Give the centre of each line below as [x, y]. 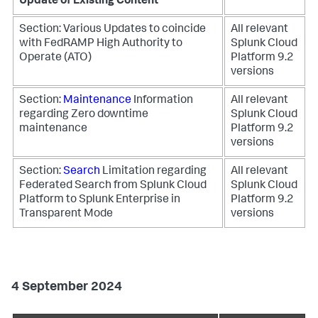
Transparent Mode [66, 214]
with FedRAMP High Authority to [101, 44]
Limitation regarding [154, 172]
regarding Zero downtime [84, 115]
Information [163, 101]
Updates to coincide [155, 30]
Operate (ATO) [55, 58]
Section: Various [61, 30]
